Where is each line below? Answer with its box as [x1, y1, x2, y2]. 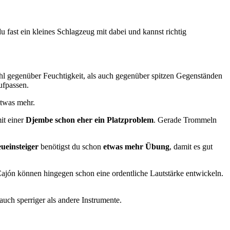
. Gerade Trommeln [154, 115, 217, 124]
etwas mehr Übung [103, 142, 169, 151]
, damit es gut [169, 142, 213, 151]
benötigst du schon [39, 142, 103, 151]
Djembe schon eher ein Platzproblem [26, 115, 154, 124]
